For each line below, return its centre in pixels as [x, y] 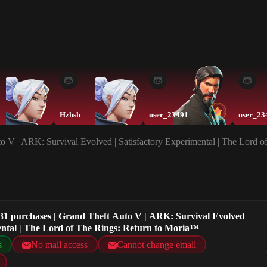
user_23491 [169, 115]
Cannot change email [156, 245]
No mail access [59, 245]
